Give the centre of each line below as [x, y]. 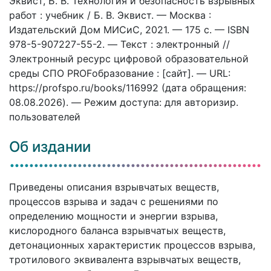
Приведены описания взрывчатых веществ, [114, 187]
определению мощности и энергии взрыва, [113, 216]
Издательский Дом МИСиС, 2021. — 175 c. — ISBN [129, 29]
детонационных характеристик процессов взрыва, [132, 245]
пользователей [45, 116]
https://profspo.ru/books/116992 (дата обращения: [128, 87]
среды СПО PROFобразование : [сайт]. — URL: [120, 73]
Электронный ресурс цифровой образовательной [129, 58]
